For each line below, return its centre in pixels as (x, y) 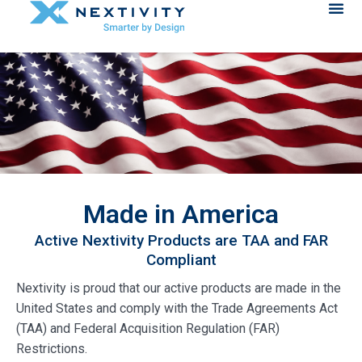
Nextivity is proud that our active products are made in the (179, 288)
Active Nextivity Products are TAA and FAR (181, 240)
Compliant (181, 260)
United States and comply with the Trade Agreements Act (177, 308)
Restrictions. (52, 349)
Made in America (181, 214)
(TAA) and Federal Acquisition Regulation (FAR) (148, 328)
